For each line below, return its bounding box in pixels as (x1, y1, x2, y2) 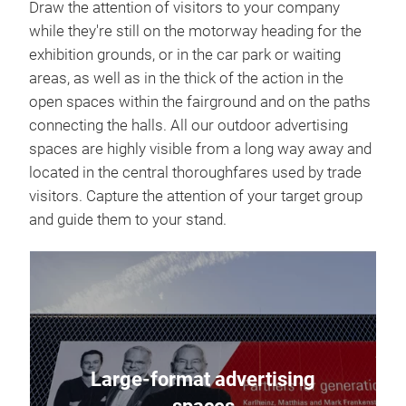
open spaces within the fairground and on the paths (29, 93, 371, 111)
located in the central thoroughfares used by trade (29, 164, 362, 181)
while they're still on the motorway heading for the (29, 23, 362, 40)
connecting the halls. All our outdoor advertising (29, 117, 348, 134)
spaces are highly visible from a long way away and (29, 140, 372, 158)
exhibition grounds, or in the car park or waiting (29, 46, 341, 63)
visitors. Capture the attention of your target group (29, 188, 362, 205)
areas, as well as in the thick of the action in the (29, 70, 343, 87)
